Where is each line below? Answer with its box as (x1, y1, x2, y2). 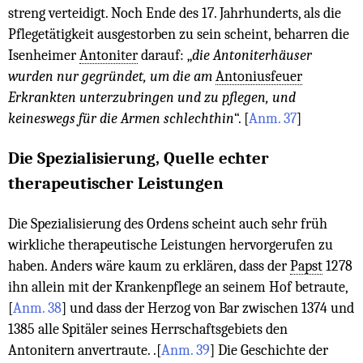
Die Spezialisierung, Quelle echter (8, 148, 269, 169)
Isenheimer (8, 47, 79, 64)
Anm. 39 (161, 341, 210, 358)
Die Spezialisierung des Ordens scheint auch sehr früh (8, 215, 327, 232)
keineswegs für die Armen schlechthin (8, 110, 234, 127)
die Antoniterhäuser (192, 47, 312, 64)
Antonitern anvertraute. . (8, 341, 156, 358)
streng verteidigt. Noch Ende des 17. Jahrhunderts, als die (8, 5, 341, 22)
